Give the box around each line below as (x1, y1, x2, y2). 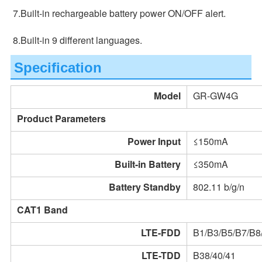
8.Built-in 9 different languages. (12, 33, 142, 47)
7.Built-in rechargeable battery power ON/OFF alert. (12, 6, 226, 20)
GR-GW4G (192, 89, 238, 103)
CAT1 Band (16, 203, 68, 217)
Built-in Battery (114, 157, 181, 171)
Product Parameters (16, 112, 106, 126)
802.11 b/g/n (192, 180, 244, 194)
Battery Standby (108, 180, 181, 194)
